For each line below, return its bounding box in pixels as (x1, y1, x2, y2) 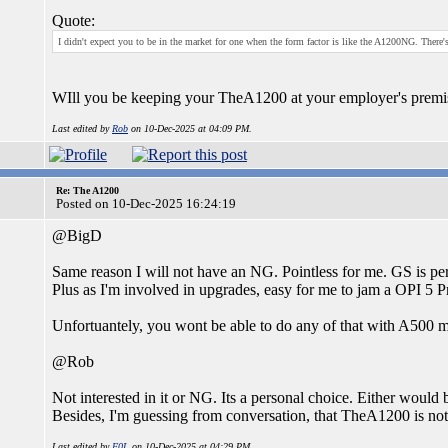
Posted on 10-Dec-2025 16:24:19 (56, 196, 236, 211)
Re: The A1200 (56, 185, 119, 196)
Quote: (52, 12, 95, 29)
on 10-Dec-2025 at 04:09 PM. (128, 123, 252, 134)
